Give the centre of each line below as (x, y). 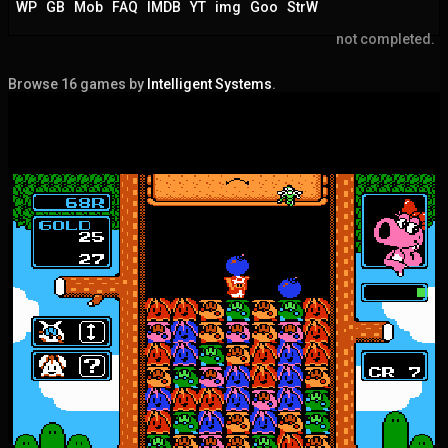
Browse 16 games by (77, 83)
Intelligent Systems (209, 83)
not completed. (385, 38)
